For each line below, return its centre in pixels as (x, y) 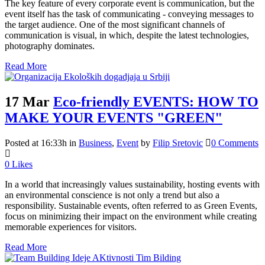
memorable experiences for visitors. (71, 227)
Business (95, 143)
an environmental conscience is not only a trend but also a (112, 195)
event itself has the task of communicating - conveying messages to (129, 14)
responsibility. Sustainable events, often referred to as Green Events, (131, 206)
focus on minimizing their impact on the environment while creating (131, 216)
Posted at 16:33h (36, 143)
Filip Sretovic (178, 143)
